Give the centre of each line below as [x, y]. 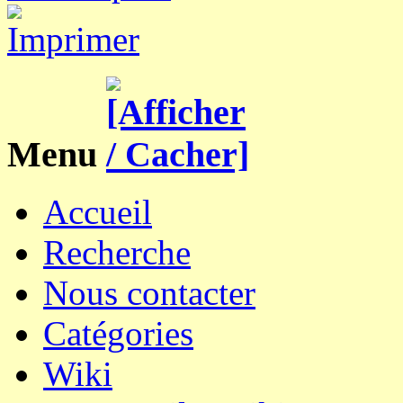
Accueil [98, 212]
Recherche [117, 253]
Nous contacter [149, 293]
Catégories [118, 334]
